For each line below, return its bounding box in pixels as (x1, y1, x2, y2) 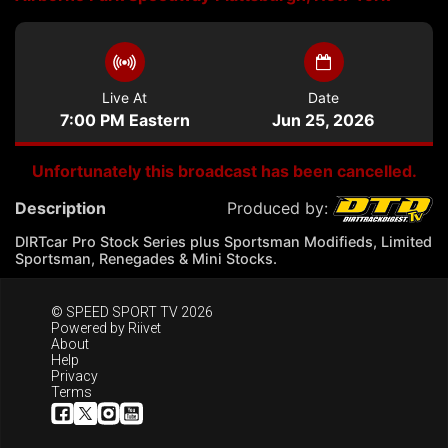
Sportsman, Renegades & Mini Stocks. (15, 250, 277, 268)
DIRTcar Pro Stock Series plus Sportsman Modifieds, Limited (15, 233, 432, 251)
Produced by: (227, 198, 333, 219)
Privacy (51, 367, 98, 384)
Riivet (128, 319, 161, 336)
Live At (102, 89, 147, 107)
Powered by (51, 319, 128, 336)
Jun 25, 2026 (272, 110, 375, 131)
